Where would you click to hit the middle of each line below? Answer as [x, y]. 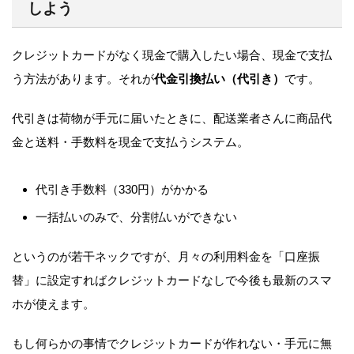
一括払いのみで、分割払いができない [136, 217]
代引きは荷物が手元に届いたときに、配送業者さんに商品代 [172, 119]
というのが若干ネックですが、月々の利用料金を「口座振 [166, 257]
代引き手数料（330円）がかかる [122, 190]
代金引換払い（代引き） [219, 79]
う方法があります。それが [83, 79]
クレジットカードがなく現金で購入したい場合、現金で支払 [172, 55]
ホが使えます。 [53, 304]
